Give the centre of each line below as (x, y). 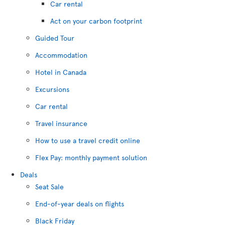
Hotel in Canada (61, 72)
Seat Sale (49, 187)
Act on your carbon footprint (96, 21)
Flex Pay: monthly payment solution (91, 157)
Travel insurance (61, 123)
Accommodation (61, 55)
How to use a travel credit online (88, 140)
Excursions (52, 89)
